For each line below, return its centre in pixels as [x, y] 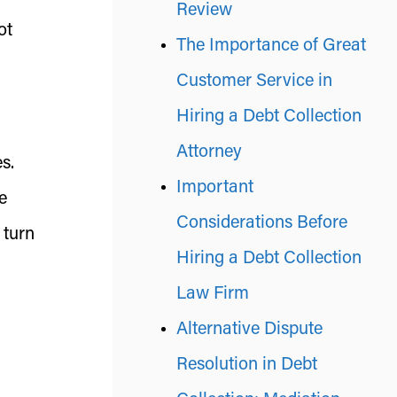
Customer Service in [254, 82]
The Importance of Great [271, 46]
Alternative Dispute [249, 330]
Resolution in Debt [247, 365]
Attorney [209, 152]
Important [215, 188]
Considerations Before [262, 223]
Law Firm [213, 294]
